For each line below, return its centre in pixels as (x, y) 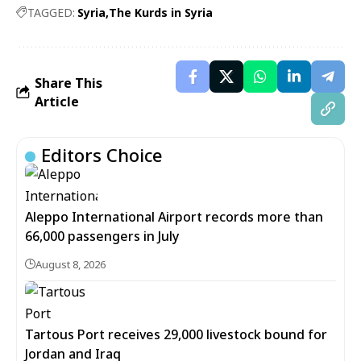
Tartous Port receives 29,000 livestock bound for (176, 334)
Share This (68, 83)
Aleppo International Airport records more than (174, 216)
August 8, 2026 (71, 264)
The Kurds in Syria (161, 12)
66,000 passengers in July (102, 236)
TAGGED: (51, 12)
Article (57, 101)
